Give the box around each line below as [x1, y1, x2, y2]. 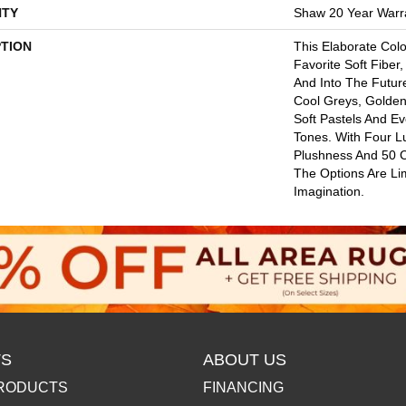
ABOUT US [203, 350, 286, 369]
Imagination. [294, 184, 364, 198]
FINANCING [203, 379, 284, 395]
